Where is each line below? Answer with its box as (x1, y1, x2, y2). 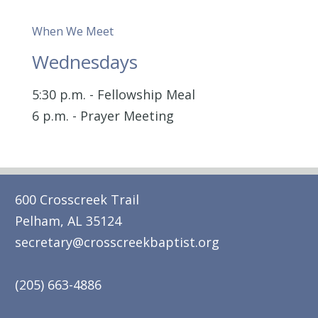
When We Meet (31, 23, 114, 39)
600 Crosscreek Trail (15, 191, 139, 208)
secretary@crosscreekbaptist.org (15, 234, 219, 251)
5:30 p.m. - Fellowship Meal (31, 86, 195, 103)
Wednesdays (31, 49, 138, 75)
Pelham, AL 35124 (15, 212, 121, 229)
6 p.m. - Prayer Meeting (31, 107, 174, 124)
